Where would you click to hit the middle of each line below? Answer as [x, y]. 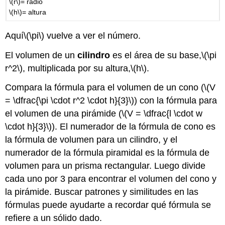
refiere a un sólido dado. [54, 218]
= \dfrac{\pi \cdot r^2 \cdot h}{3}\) [70, 101]
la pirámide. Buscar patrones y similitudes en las [102, 192]
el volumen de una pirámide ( [64, 114]
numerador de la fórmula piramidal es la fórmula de [107, 153]
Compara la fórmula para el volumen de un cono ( [105, 88]
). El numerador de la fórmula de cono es [134, 127]
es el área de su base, [156, 55]
